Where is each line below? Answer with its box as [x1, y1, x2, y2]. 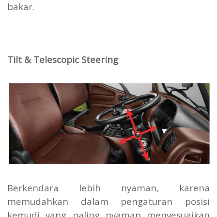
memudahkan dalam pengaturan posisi [7, 195, 210, 208]
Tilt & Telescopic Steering [7, 53, 118, 66]
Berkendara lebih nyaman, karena [7, 182, 210, 194]
